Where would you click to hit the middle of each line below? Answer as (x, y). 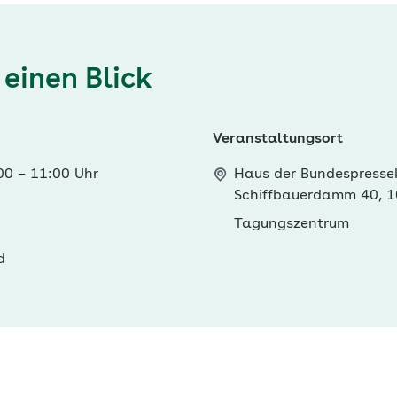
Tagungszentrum (292, 224)
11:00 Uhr (62, 175)
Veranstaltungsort (278, 139)
